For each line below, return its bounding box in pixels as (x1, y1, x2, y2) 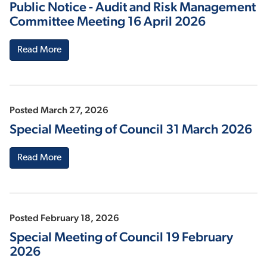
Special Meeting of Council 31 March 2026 (10, 121, 252, 137)
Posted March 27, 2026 (10, 104, 108, 116)
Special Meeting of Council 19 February (10, 229, 233, 245)
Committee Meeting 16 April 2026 (10, 13, 206, 29)
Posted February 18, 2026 (10, 212, 119, 224)
